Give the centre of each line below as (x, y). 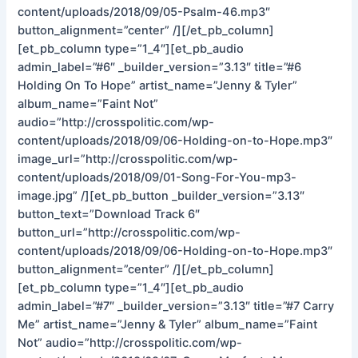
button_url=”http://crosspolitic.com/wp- (129, 232)
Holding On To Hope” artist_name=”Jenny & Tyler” (158, 85)
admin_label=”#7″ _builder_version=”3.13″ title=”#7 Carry (176, 306)
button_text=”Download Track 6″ (109, 214)
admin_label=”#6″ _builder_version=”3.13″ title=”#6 (160, 67)
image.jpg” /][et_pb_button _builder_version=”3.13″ (161, 195)
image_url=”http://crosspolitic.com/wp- (128, 159)
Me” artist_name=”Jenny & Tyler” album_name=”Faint (168, 324)
